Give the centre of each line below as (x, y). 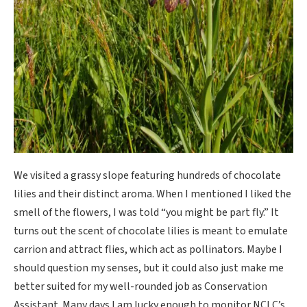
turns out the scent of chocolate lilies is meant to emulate (151, 231)
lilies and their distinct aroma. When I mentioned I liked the (152, 194)
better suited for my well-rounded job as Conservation (140, 286)
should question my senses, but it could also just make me (149, 268)
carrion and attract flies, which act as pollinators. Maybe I (148, 249)
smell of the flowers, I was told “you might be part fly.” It (146, 212)
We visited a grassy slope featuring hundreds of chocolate (147, 175)
